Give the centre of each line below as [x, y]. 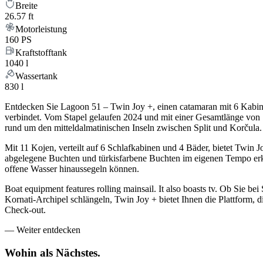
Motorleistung [41, 29]
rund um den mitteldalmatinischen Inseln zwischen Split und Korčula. [133, 128]
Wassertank [36, 76]
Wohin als [29, 253]
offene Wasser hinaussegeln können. [72, 169]
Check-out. [25, 210]
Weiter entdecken [48, 230]
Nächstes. [78, 253]
